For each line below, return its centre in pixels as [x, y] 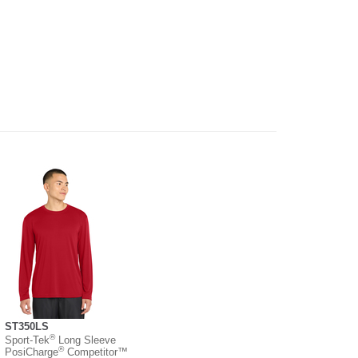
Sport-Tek [27, 340]
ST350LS [27, 326]
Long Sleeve [86, 340]
